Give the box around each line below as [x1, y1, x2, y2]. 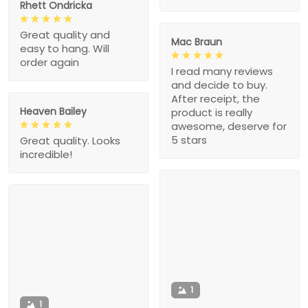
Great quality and [20, 27, 110, 42]
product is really [171, 105, 252, 120]
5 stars [171, 133, 207, 148]
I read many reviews [171, 64, 273, 79]
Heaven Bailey [20, 104, 87, 118]
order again [20, 54, 79, 69]
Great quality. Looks [20, 133, 120, 148]
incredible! [20, 146, 72, 162]
